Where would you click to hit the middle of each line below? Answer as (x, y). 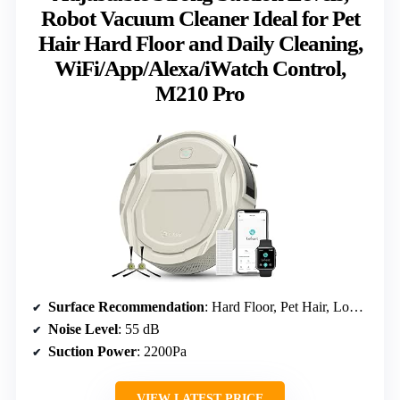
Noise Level (83, 329)
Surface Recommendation (126, 306)
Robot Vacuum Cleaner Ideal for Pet (200, 18)
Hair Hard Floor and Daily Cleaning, (200, 43)
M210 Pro (200, 93)
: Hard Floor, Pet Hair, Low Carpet (277, 306)
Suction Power (92, 351)
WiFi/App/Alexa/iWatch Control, (200, 68)
